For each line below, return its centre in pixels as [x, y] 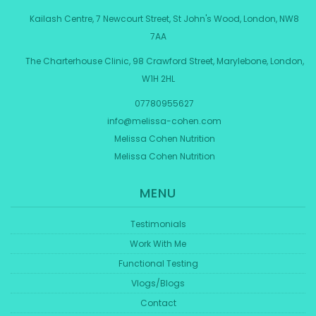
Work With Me [158, 244]
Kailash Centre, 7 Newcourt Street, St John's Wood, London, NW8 [163, 19]
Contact [158, 303]
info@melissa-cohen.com [164, 121]
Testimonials [158, 224]
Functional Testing [158, 263]
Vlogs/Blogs [158, 283]
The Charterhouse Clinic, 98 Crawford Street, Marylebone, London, [163, 61]
